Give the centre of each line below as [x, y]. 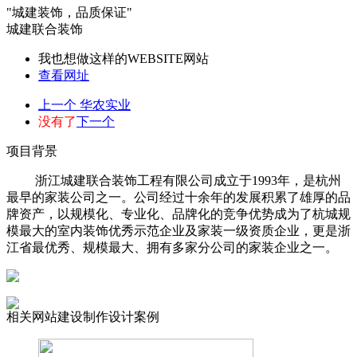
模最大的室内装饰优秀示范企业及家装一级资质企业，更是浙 [178, 231]
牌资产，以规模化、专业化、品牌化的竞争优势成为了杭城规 [178, 214]
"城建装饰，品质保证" [69, 12]
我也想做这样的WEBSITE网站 [124, 59]
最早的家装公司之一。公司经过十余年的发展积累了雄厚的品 [178, 197]
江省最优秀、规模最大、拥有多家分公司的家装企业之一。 [172, 247]
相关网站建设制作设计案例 [83, 317]
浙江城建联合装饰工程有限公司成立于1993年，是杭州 [174, 180]
